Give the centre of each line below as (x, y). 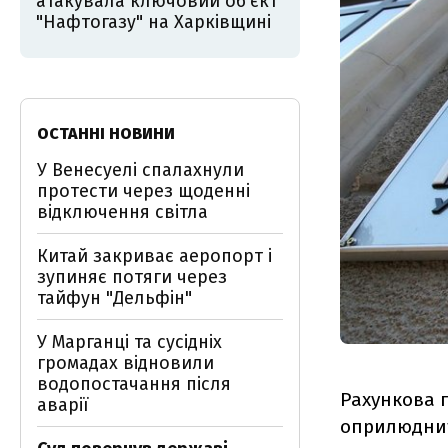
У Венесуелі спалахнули (140, 170)
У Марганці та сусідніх (129, 342)
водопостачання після (134, 384)
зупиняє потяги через (132, 277)
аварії (63, 405)
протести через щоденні (143, 191)
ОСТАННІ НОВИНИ (106, 133)
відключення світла (122, 212)
